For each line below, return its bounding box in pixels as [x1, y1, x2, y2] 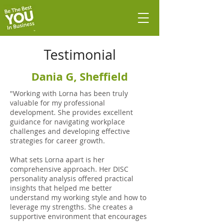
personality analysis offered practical [10, 174, 133, 183]
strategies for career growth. [10, 136, 107, 145]
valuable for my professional [10, 99, 105, 108]
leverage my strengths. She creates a [10, 203, 133, 212]
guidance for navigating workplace [10, 117, 125, 126]
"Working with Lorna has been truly [10, 89, 128, 98]
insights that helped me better [10, 184, 112, 193]
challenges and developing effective [10, 127, 130, 136]
